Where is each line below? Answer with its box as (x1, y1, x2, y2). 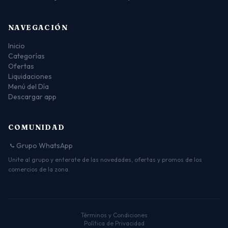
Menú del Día (8, 82, 49, 92)
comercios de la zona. (8, 165, 70, 174)
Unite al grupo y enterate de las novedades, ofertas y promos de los (8, 156, 202, 164)
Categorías (8, 51, 45, 61)
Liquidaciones (8, 72, 52, 81)
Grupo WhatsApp (16, 141, 73, 151)
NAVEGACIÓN (8, 23, 68, 33)
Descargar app (8, 92, 56, 102)
